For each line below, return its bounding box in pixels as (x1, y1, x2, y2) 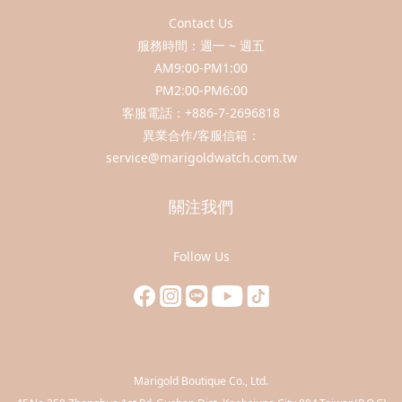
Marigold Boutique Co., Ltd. (134, 373, 268, 389)
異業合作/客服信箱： (142, 127, 260, 144)
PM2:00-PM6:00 (154, 82, 248, 99)
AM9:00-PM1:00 (154, 59, 248, 76)
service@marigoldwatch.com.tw (105, 149, 297, 166)
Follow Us (172, 248, 230, 265)
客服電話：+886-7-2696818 (122, 104, 280, 121)
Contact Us (169, 14, 233, 31)
